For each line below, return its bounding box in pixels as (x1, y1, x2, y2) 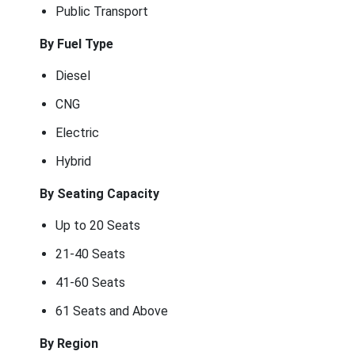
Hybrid (55, 153, 91, 169)
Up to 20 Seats (55, 217, 140, 233)
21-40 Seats (55, 246, 125, 261)
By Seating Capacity (40, 185, 159, 201)
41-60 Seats (55, 274, 125, 290)
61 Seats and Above (55, 303, 168, 319)
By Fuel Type (40, 36, 113, 52)
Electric (55, 124, 99, 140)
